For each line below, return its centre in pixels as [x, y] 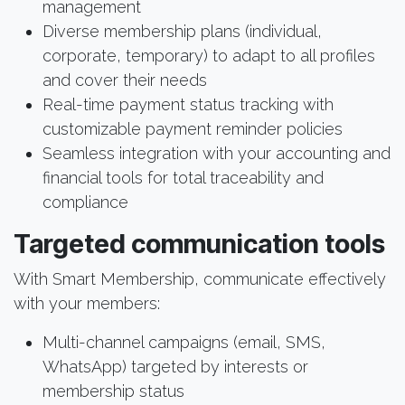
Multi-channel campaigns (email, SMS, [184, 342]
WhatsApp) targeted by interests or [175, 366]
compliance [85, 202]
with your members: [87, 303]
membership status [113, 391]
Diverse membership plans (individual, [182, 31]
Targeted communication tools [199, 243]
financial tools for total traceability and [183, 177]
